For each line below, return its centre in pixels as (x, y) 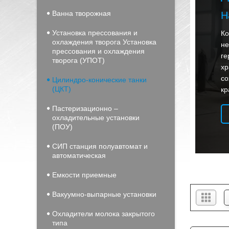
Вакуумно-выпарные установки (104, 194)
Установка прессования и (95, 33)
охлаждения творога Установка (104, 42)
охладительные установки (96, 118)
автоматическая (79, 155)
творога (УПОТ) (78, 60)
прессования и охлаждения (98, 51)
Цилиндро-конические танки (99, 80)
